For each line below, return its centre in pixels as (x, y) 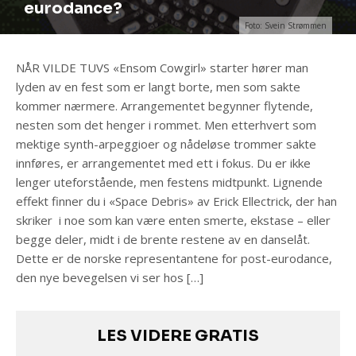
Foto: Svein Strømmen (286, 25)
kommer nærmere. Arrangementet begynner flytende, (164, 105)
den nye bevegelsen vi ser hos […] (110, 277)
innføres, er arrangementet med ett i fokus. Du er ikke (163, 163)
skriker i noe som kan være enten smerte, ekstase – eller (173, 220)
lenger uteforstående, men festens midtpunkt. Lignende (169, 182)
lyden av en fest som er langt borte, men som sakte (158, 86)
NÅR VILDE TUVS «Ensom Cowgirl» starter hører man (162, 67)
